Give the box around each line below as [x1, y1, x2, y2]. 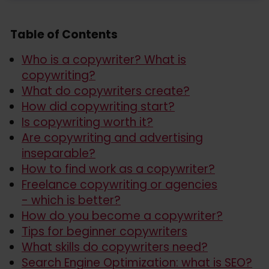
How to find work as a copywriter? [22, 160, 215, 177]
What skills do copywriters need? [22, 238, 208, 255]
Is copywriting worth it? [22, 113, 153, 130]
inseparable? [22, 145, 95, 162]
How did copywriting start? [22, 98, 175, 115]
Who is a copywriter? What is [22, 51, 186, 68]
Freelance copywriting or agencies [22, 176, 217, 193]
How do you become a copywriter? [22, 207, 223, 224]
